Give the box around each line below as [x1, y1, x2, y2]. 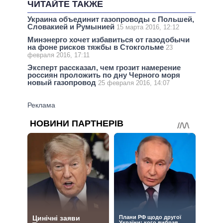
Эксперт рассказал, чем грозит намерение [27, 63, 181, 72]
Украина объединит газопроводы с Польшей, [27, 14, 194, 23]
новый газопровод [27, 78, 98, 87]
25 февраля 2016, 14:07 [98, 79, 170, 87]
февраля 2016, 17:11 [27, 51, 90, 59]
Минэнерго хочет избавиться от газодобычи [27, 35, 190, 44]
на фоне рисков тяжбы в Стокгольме [27, 43, 166, 52]
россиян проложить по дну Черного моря [27, 71, 180, 80]
